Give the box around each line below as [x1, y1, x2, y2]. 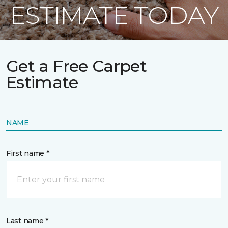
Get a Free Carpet [6, 56, 147, 76]
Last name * [6, 216, 48, 225]
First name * [6, 149, 49, 158]
